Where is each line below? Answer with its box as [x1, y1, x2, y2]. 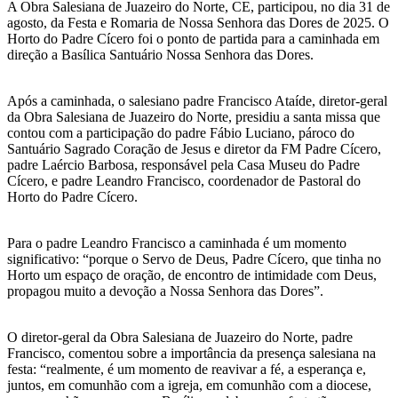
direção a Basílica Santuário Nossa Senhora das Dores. [7, 46, 314, 62]
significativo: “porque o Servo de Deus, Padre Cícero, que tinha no [7, 251, 381, 267]
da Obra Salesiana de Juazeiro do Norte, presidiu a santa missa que [7, 108, 380, 124]
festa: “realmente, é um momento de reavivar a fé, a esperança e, [7, 361, 366, 377]
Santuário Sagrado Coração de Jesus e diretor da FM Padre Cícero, [7, 140, 381, 156]
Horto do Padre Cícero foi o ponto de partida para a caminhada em [7, 30, 379, 46]
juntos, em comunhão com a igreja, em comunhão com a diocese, [7, 377, 371, 393]
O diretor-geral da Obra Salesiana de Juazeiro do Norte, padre [7, 329, 353, 345]
